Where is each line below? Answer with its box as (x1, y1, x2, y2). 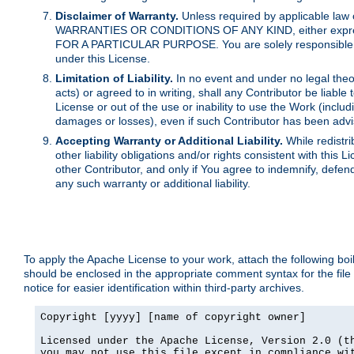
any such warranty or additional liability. (55, 177, 250, 190)
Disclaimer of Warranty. (55, 9, 179, 23)
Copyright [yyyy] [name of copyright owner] (40, 311, 306, 324)
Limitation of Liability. (55, 72, 173, 85)
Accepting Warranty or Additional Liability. (55, 134, 283, 148)
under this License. (55, 52, 150, 66)
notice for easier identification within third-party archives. (24, 281, 304, 295)
